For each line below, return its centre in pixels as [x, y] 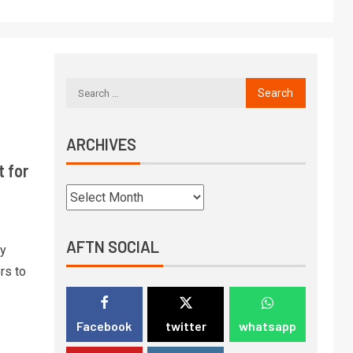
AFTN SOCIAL [112, 247]
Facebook [104, 326]
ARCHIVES [101, 144]
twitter [186, 326]
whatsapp [267, 326]
